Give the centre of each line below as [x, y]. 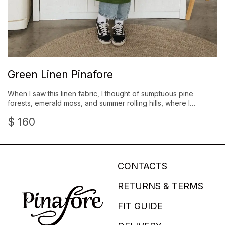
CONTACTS [142, 166]
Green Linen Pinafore [60, 74]
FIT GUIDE [140, 206]
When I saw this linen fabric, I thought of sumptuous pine [100, 93]
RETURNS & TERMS [160, 186]
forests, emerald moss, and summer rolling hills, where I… [101, 103]
